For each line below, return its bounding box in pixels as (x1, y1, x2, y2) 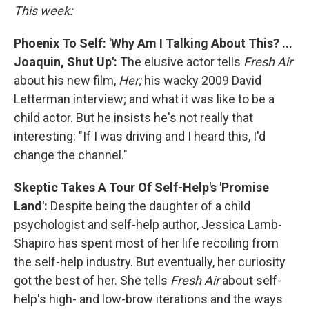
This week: (14, 3, 72, 19)
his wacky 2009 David (141, 73, 261, 88)
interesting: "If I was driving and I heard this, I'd (14, 129, 266, 144)
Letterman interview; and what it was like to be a (14, 92, 275, 107)
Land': (14, 199, 48, 214)
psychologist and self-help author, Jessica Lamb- (14, 217, 282, 232)
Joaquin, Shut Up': (14, 54, 117, 70)
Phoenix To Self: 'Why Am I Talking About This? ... (14, 36, 292, 51)
